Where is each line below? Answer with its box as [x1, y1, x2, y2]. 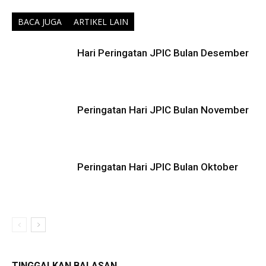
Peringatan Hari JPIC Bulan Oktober [77, 160, 238, 173]
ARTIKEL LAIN [74, 15, 128, 27]
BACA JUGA [18, 15, 62, 27]
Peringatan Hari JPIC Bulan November [77, 103, 249, 116]
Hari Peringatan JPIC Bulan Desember [77, 46, 249, 59]
